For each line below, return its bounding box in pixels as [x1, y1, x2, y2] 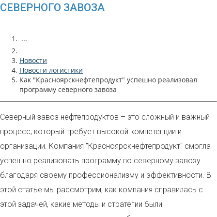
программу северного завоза [19, 85, 117, 94]
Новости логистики [19, 65, 83, 75]
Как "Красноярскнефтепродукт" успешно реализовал [19, 75, 197, 84]
